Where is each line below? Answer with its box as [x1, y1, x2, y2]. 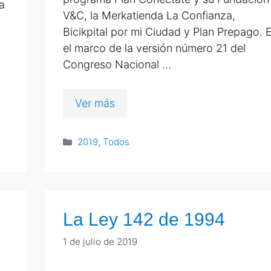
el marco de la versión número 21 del [63, 41, 246, 54]
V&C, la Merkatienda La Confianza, [63, 8, 235, 22]
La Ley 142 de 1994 [63, 209, 225, 230]
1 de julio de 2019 [63, 236, 137, 248]
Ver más [75, 96, 115, 109]
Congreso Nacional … [63, 57, 171, 71]
